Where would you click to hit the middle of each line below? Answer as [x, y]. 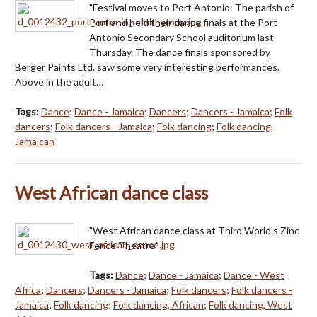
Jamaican [35, 141]
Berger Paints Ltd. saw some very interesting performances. [147, 67]
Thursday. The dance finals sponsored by [180, 52]
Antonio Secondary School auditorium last [181, 37]
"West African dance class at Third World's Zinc [194, 230]
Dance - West [254, 275]
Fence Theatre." [124, 245]
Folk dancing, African [158, 304]
